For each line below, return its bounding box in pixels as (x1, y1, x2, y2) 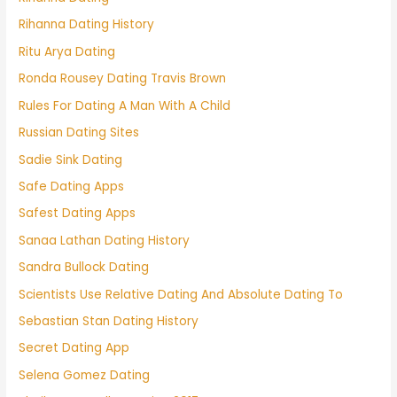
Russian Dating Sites (19, 124, 140, 142)
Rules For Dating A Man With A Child (19, 97, 231, 114)
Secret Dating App (19, 339, 130, 357)
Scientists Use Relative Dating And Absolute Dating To (19, 285, 344, 303)
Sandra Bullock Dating (19, 259, 150, 276)
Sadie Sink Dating (19, 151, 123, 168)
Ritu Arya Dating (19, 43, 116, 60)
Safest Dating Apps (19, 205, 136, 222)
